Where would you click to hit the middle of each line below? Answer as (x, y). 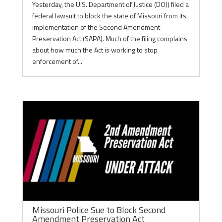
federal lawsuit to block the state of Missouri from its (109, 16)
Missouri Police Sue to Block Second (99, 210)
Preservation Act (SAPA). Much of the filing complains (110, 38)
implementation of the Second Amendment (96, 27)
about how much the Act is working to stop (95, 50)
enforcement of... (57, 61)
